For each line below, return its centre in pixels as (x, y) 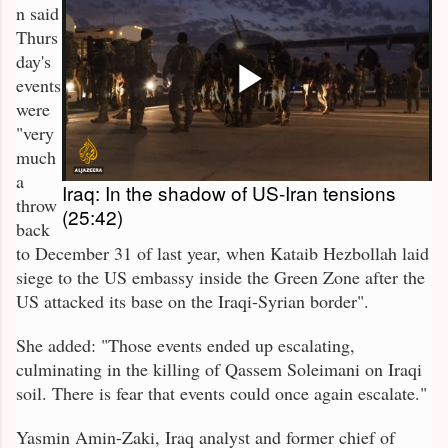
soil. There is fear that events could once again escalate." (221, 393)
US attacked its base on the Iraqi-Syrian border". (192, 301)
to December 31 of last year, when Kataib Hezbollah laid (222, 253)
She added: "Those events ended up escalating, (185, 345)
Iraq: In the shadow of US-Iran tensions (229, 193)
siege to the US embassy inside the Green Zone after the (220, 277)
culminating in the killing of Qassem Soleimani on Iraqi (219, 369)
